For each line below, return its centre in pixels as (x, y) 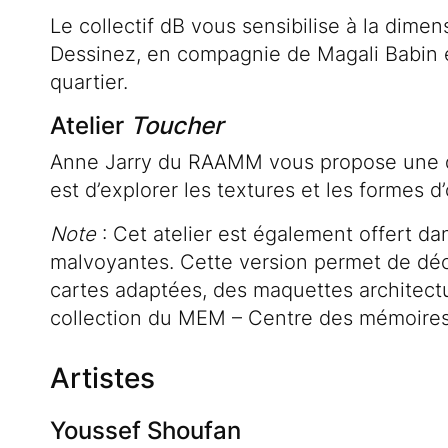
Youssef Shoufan (145, 431)
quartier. (89, 82)
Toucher (176, 126)
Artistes (102, 378)
